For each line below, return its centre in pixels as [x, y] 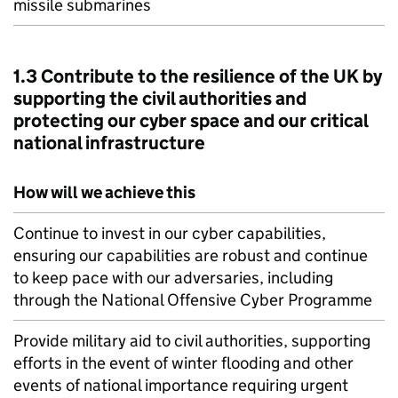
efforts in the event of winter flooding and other [183, 363]
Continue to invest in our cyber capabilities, [170, 233]
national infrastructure [109, 143]
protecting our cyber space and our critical [191, 121]
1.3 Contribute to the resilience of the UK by [198, 76]
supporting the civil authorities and [160, 99]
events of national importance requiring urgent [181, 385]
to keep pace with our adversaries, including [173, 278]
